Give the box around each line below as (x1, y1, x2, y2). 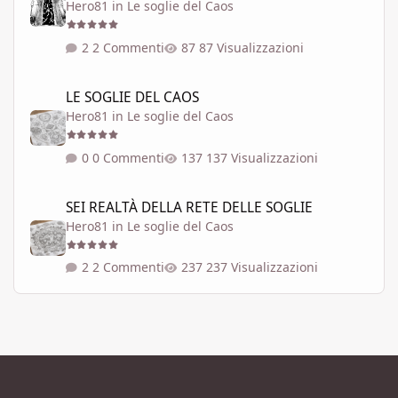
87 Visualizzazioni (199, 38, 305, 56)
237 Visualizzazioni (206, 259, 319, 276)
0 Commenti (92, 148, 165, 166)
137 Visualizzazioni (206, 148, 319, 166)
